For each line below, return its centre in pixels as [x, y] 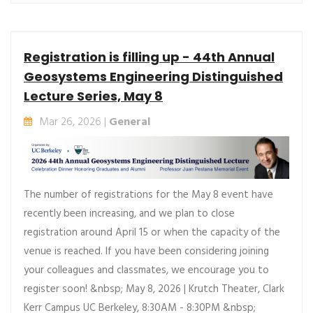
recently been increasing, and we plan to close [129, 213]
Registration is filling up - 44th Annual [149, 57]
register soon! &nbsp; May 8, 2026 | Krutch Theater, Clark [154, 289]
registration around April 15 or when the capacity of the [152, 232]
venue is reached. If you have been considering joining [146, 251]
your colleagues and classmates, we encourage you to [146, 270]
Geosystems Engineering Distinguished [153, 76]
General [130, 122]
